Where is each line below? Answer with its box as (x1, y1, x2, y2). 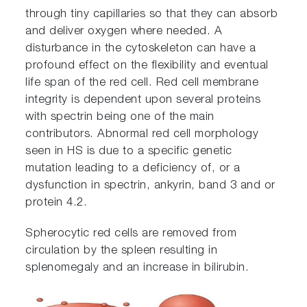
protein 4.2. (25, 197, 88, 209)
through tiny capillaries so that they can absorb (25, 8, 278, 21)
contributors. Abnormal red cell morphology (25, 128, 259, 140)
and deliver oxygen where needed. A (25, 25, 223, 38)
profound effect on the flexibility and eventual (25, 60, 269, 72)
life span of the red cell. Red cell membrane (25, 77, 259, 89)
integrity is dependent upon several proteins (25, 94, 261, 106)
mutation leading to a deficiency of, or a (25, 162, 241, 175)
